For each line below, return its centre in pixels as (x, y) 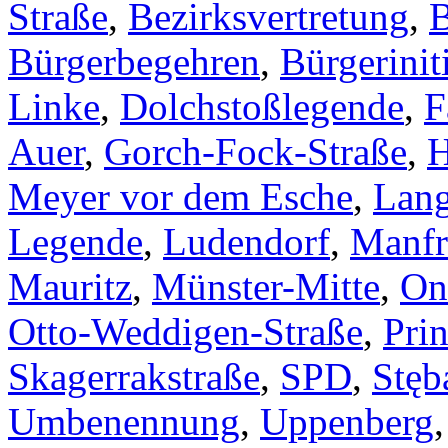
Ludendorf (246, 242)
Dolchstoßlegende (262, 107)
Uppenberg (347, 422)
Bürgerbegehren (134, 62)
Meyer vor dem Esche (180, 197)
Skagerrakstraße (134, 377)
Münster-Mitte (266, 287)
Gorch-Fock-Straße (255, 152)
